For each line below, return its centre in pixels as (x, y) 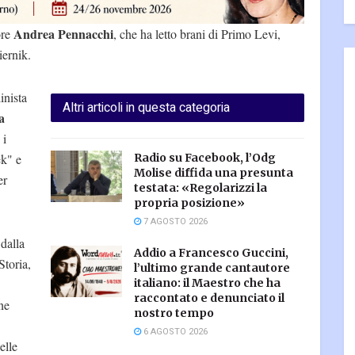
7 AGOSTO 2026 (174, 222)
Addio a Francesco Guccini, (211, 253)
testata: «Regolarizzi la (200, 188)
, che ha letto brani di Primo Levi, (197, 34)
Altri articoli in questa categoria (146, 108)
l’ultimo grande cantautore (212, 268)
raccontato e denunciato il (209, 298)
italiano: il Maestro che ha (207, 283)
